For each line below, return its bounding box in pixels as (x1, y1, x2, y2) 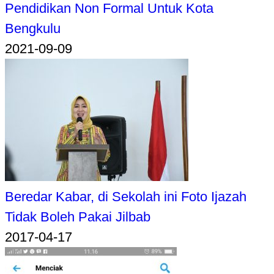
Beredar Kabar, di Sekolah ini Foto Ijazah (5, 188, 246, 204)
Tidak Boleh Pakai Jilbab (5, 209, 150, 224)
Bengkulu (5, 20, 61, 36)
